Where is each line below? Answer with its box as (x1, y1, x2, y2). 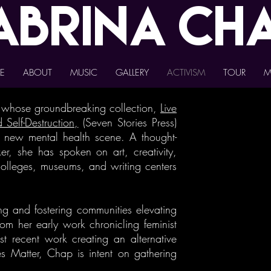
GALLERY (115, 67, 149, 79)
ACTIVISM (166, 67, 205, 79)
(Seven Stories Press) (78, 115, 177, 129)
